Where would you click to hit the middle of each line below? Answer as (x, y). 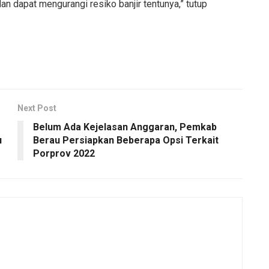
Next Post (37, 108)
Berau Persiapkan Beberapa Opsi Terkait (126, 140)
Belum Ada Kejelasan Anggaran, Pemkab (125, 127)
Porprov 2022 (64, 153)
